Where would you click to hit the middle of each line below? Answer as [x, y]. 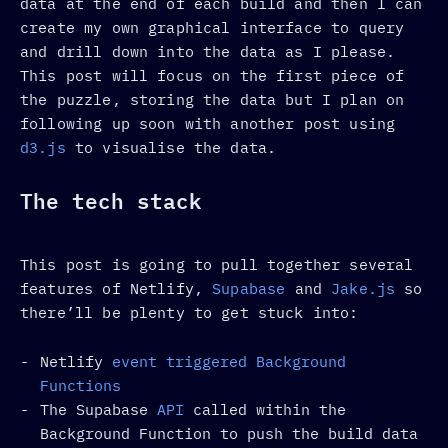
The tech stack [111, 201]
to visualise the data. [171, 147]
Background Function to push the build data [229, 433]
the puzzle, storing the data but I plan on [212, 99]
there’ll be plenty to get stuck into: [189, 312]
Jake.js [363, 288]
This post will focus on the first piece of [212, 75]
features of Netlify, [116, 288]
